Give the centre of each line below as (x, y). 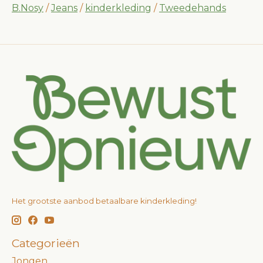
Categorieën (46, 243)
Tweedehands (193, 8)
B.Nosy (28, 8)
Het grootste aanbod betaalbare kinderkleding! (104, 201)
